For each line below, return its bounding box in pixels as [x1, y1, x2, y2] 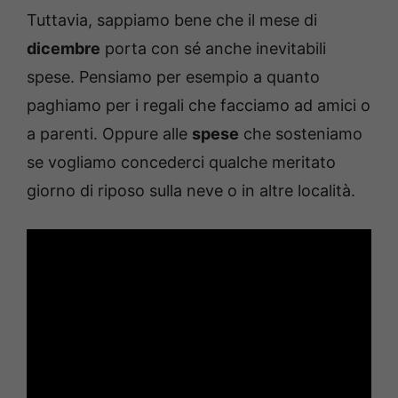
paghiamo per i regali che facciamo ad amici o [27, 96, 370, 115]
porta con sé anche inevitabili [100, 39, 326, 59]
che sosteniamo [239, 124, 362, 144]
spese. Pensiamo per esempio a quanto [27, 68, 320, 87]
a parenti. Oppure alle [27, 124, 192, 144]
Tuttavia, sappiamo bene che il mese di [27, 11, 317, 30]
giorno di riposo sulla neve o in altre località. [27, 181, 355, 201]
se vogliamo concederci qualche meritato [27, 153, 336, 172]
